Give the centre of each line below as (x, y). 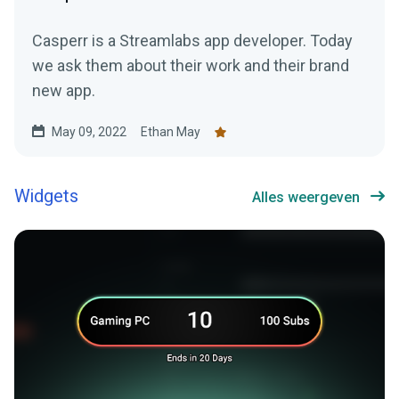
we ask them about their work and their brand (191, 66)
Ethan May (171, 132)
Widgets (46, 197)
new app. (64, 91)
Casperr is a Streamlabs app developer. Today (192, 41)
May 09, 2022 (89, 132)
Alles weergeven (306, 198)
